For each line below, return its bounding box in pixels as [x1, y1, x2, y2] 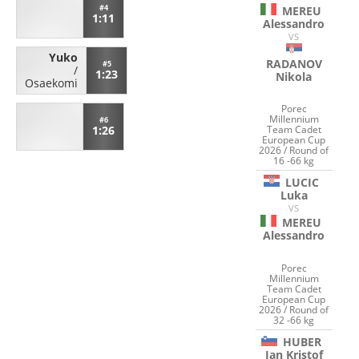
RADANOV [265, 55, 322, 71]
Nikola [276, 68, 313, 84]
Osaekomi [25, 75, 78, 91]
